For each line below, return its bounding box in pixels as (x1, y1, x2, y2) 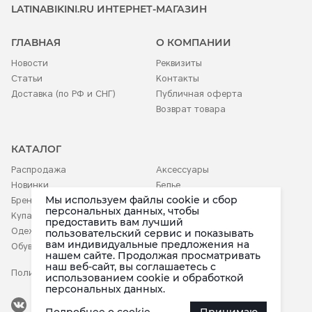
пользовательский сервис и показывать (45, 227, 253, 240)
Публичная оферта (156, 88, 242, 100)
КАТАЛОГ (11, 143, 61, 156)
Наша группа (33, 299, 90, 311)
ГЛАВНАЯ (11, 36, 61, 49)
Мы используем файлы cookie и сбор (45, 194, 237, 207)
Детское (156, 195, 192, 206)
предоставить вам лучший (45, 216, 183, 229)
